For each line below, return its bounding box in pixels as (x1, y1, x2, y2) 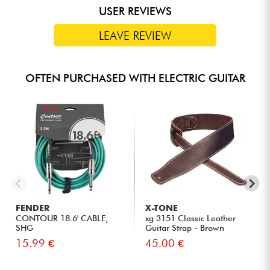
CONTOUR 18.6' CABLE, (16, 213, 108, 224)
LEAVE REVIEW (98, 28, 172, 43)
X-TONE (145, 203, 178, 213)
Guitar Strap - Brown (145, 223, 225, 233)
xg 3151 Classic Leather (145, 213, 236, 224)
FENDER (16, 203, 50, 213)
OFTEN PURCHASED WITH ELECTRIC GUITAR (25, 72, 245, 85)
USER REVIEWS (98, 5, 172, 18)
